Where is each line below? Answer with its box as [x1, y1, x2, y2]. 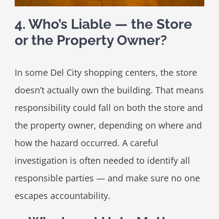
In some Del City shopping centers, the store [14, 66, 197, 79]
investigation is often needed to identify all [14, 154, 190, 167]
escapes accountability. [14, 190, 110, 202]
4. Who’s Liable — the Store [14, 16, 192, 33]
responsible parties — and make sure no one [14, 172, 200, 184]
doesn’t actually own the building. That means [14, 84, 204, 96]
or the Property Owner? [14, 32, 167, 49]
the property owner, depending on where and [14, 119, 202, 131]
